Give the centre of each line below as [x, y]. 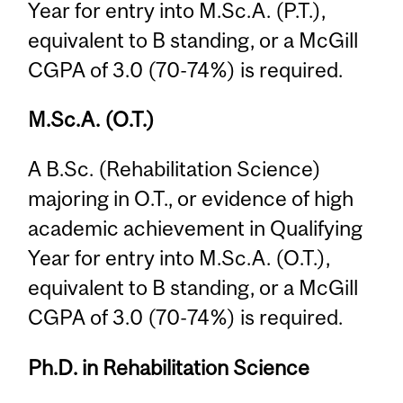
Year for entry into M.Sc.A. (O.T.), [179, 258]
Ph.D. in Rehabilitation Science [169, 367]
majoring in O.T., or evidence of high [191, 199]
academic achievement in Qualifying [196, 228]
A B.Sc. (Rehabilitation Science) [175, 169]
